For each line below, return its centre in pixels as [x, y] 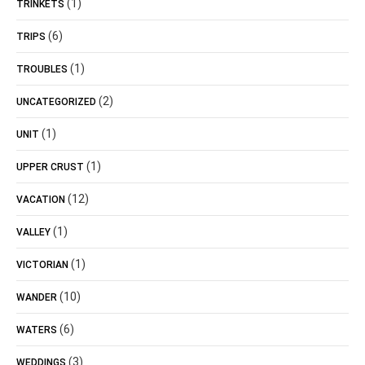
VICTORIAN [42, 265]
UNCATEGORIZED [56, 102]
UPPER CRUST [50, 167]
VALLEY [33, 232]
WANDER [37, 297]
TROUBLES [42, 69]
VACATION [41, 200]
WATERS [37, 330]
